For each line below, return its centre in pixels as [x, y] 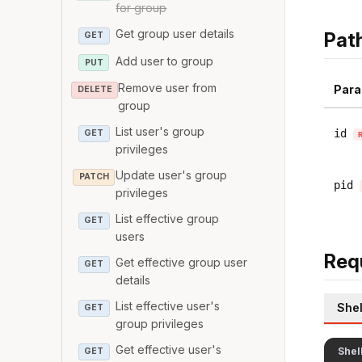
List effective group [168, 219]
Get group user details [175, 34]
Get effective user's [169, 350]
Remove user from [167, 88]
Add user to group [165, 61]
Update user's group [172, 175]
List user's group [160, 132]
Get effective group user [182, 263]
